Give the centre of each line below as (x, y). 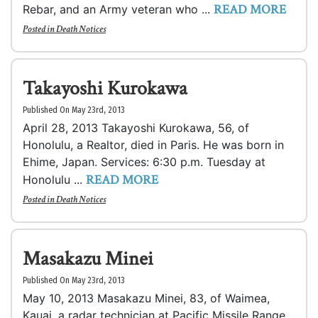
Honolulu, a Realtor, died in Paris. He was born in (153, 145)
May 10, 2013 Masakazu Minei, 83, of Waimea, (146, 298)
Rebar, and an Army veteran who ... (118, 9)
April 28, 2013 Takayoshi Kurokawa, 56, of (136, 128)
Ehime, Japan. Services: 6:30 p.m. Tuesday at (144, 162)
